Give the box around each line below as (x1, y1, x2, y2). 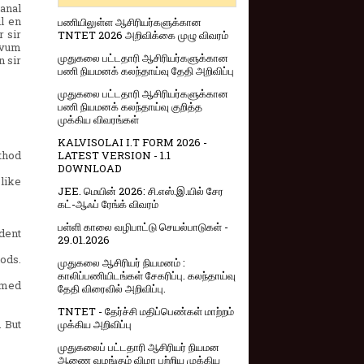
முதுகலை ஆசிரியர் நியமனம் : (58, 255, 185, 271)
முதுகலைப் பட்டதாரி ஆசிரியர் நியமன (58, 340, 219, 355)
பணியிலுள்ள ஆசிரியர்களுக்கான (58, 15, 201, 30)
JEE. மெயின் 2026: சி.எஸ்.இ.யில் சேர (58, 184, 223, 199)
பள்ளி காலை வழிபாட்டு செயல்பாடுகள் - (58, 219, 228, 235)
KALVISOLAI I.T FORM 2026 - (58, 135, 207, 150)
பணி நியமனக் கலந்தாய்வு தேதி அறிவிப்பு (58, 63, 234, 79)
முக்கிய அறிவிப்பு (58, 317, 132, 332)
